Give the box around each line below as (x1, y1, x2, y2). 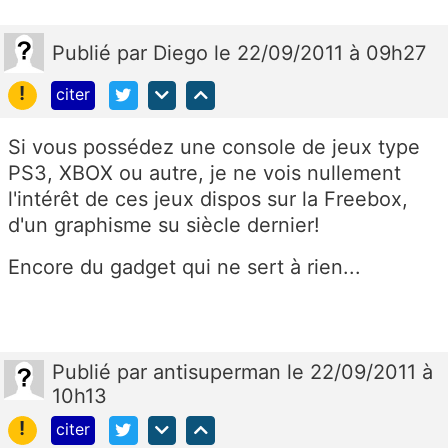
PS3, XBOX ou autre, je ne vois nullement (8, 161, 401, 186)
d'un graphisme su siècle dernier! (8, 213, 320, 238)
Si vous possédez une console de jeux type (8, 135, 420, 160)
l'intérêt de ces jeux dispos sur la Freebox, (8, 187, 408, 212)
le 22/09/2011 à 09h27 (214, 41, 426, 66)
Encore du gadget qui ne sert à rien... (8, 255, 361, 280)
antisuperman (153, 360, 287, 385)
